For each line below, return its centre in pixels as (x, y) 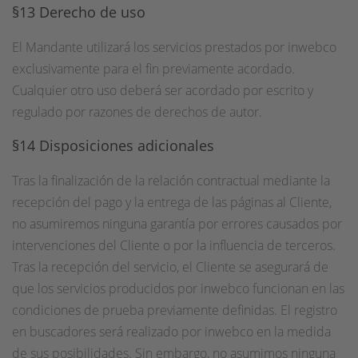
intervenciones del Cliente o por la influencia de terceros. (174, 245)
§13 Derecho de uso (79, 12)
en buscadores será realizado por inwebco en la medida (171, 332)
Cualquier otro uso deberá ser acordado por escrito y (163, 90)
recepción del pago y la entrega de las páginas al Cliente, (172, 202)
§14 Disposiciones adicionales (113, 145)
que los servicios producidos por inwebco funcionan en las (178, 288)
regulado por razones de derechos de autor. (137, 112)
